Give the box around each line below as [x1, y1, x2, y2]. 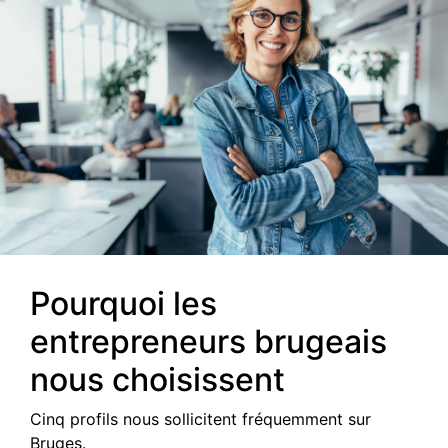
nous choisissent [30, 360, 285, 399]
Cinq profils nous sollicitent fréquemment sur [30, 409, 371, 429]
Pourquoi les [30, 284, 217, 323]
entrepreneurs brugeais [30, 322, 387, 361]
